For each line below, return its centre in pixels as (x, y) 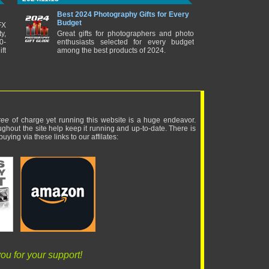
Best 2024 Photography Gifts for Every (123, 14)
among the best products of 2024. (111, 50)
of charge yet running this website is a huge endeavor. (102, 120)
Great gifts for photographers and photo (125, 34)
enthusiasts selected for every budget (125, 42)
